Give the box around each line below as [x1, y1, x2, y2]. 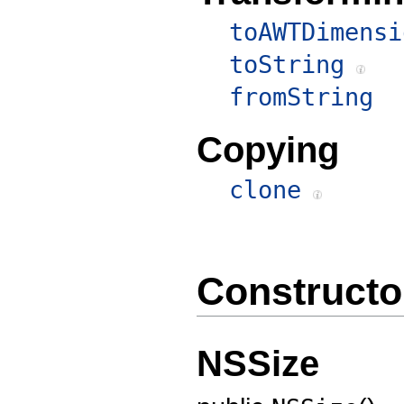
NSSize [197, 343, 319, 383]
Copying [197, 129, 339, 170]
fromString [229, 82, 373, 111]
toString [229, 50, 344, 78]
